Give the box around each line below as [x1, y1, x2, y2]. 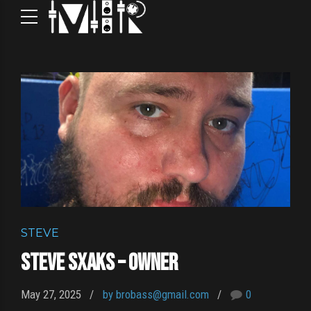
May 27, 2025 [21, 287, 81, 301]
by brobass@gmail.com [102, 287, 209, 301]
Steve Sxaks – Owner [21, 249, 178, 277]
